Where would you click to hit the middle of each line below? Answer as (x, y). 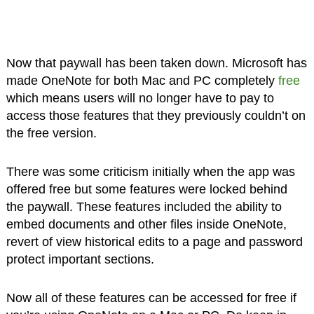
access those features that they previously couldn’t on (156, 115)
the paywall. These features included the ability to (144, 206)
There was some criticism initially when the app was (150, 171)
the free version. (51, 133)
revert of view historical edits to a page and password (154, 241)
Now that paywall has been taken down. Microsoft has (156, 63)
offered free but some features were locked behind (146, 189)
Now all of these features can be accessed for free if (151, 298)
